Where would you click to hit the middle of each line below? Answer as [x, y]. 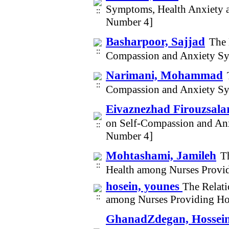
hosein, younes [144, 186]
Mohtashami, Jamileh [161, 155]
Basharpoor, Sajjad [155, 41]
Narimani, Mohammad [164, 75]
